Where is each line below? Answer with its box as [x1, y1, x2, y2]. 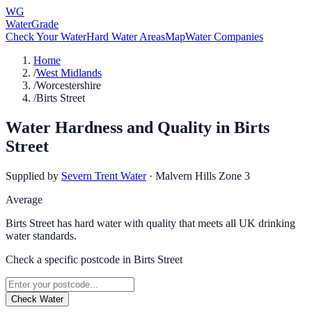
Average [6, 193, 42, 205]
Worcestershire [36, 79, 101, 91]
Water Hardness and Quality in [6, 118, 234, 136]
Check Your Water [6, 31, 86, 42]
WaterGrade [6, 18, 58, 30]
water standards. [6, 229, 77, 242]
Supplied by [6, 169, 58, 182]
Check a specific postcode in [6, 253, 134, 265]
